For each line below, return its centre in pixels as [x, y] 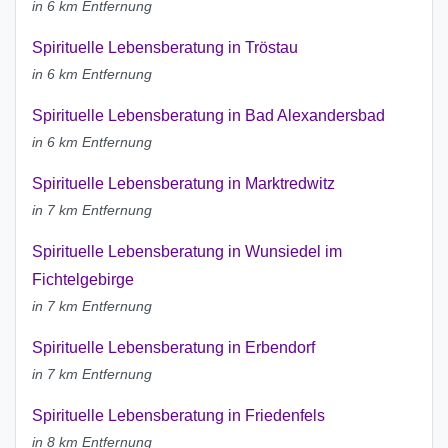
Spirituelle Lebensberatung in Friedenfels [178, 416]
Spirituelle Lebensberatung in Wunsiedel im [187, 252]
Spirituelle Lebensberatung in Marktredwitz [183, 184]
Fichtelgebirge [83, 280]
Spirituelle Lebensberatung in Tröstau [165, 48]
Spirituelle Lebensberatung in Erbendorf [173, 348]
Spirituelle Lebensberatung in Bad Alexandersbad [208, 116]
